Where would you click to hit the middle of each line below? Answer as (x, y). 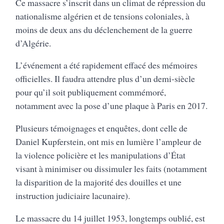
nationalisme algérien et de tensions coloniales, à (103, 16)
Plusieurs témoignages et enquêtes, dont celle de (102, 128)
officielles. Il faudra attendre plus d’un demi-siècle (105, 79)
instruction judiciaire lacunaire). (73, 196)
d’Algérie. (33, 43)
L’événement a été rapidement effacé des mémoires (107, 65)
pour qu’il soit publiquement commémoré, (91, 92)
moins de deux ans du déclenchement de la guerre (104, 29)
